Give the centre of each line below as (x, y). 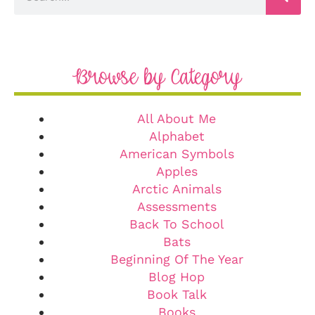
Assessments (176, 206)
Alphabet (176, 136)
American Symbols (176, 153)
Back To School (176, 224)
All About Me (176, 118)
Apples (176, 171)
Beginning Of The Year (176, 259)
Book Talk (176, 294)
